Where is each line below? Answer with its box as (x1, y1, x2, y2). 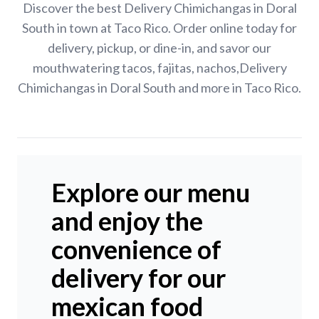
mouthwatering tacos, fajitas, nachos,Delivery (32, 60, 287, 76)
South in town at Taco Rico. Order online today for (22, 20, 297, 36)
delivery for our (51, 262, 226, 294)
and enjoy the (51, 205, 203, 237)
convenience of (51, 234, 221, 266)
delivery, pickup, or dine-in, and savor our (48, 40, 271, 56)
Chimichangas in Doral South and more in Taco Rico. (18, 80, 301, 96)
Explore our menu (51, 177, 250, 209)
